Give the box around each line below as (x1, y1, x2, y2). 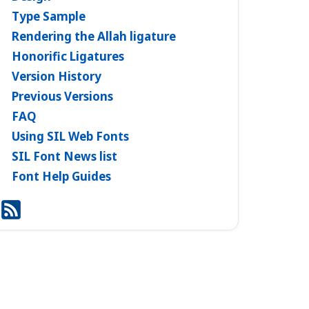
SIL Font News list (12, 148, 117, 164)
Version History (12, 68, 101, 84)
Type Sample (12, 8, 86, 24)
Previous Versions (12, 88, 113, 104)
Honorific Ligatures (12, 48, 124, 64)
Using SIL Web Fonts (12, 128, 129, 144)
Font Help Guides (12, 168, 111, 184)
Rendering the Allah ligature (12, 28, 176, 44)
